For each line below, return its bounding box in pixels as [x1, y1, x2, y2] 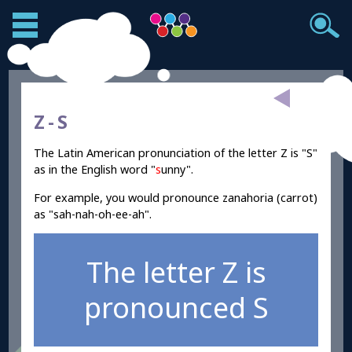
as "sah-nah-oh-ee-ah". [34, 206, 152, 222]
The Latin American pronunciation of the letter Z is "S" [34, 145, 318, 161]
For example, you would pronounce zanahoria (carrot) [34, 189, 318, 205]
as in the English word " [34, 162, 156, 178]
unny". [161, 162, 194, 178]
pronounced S [83, 288, 269, 328]
